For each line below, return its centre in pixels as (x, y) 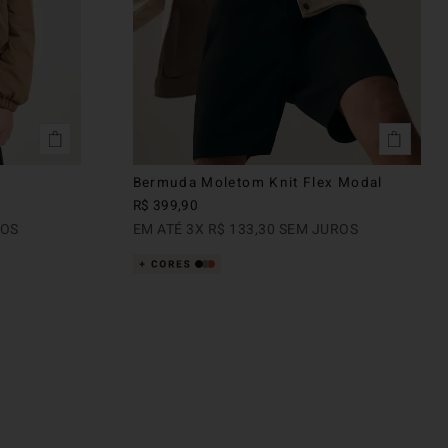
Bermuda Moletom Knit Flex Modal (257, 182)
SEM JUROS (316, 229)
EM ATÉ (159, 229)
